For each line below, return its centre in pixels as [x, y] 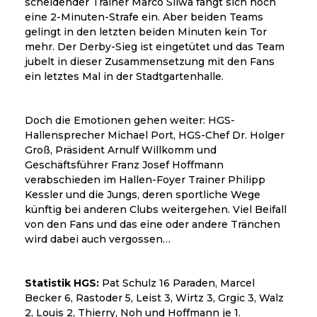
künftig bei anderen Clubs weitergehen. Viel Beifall [156, 210]
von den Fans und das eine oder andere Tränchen [152, 225]
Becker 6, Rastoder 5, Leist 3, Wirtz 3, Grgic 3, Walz [154, 298]
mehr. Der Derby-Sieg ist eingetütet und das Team [155, 47]
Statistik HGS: [62, 283]
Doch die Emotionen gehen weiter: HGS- [130, 121]
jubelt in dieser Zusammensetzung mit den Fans [150, 62]
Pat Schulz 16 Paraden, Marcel [177, 283]
